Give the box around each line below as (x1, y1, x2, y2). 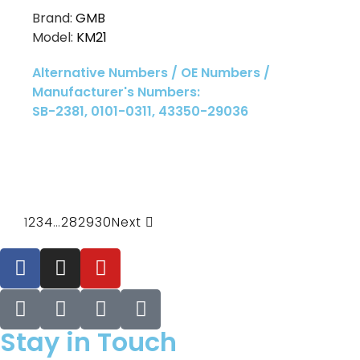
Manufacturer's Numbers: (32, 82, 200, 101)
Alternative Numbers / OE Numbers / (32, 63, 270, 82)
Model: (32, 27, 76, 47)
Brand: (32, 8, 76, 27)
